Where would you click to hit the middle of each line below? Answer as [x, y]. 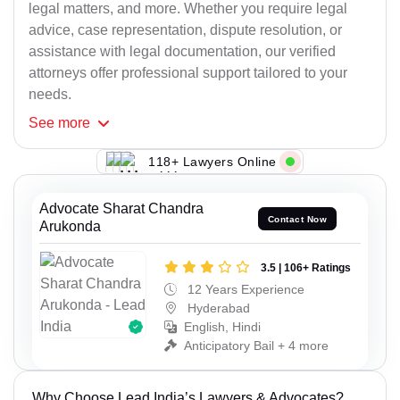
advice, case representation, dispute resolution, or [185, 30]
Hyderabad [217, 308]
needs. [50, 95]
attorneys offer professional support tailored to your [188, 73]
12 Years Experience [244, 290]
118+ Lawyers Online [212, 161]
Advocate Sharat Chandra [121, 209]
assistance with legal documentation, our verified [182, 52]
